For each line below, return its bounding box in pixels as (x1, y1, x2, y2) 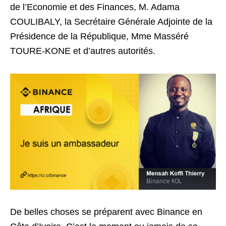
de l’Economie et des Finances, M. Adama (10, 2, 180, 13)
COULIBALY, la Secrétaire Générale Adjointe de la (10, 17, 212, 27)
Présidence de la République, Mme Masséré (10, 31, 189, 42)
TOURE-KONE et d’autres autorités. (10, 46, 155, 56)
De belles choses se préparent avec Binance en (10, 206, 202, 217)
